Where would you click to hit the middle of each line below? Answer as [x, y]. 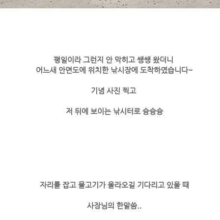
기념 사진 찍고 [114, 91]
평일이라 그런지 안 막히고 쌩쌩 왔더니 [114, 60]
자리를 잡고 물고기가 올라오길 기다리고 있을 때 [114, 185]
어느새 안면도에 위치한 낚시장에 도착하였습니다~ [114, 70]
